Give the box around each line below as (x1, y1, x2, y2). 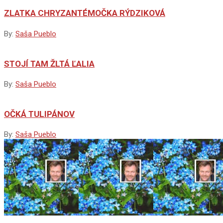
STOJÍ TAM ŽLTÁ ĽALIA (4, 58, 95, 69)
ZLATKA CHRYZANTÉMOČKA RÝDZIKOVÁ (4, 8, 165, 18)
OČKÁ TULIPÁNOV (4, 109, 75, 119)
